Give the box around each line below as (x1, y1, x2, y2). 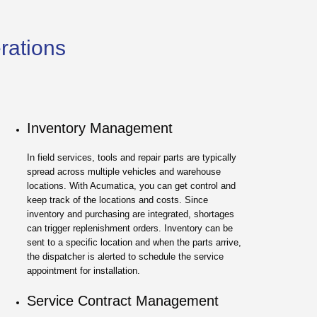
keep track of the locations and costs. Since (27, 194, 209, 205)
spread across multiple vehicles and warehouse (27, 166, 221, 177)
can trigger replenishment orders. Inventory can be (27, 222, 234, 234)
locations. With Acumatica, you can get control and (27, 180, 236, 191)
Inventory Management (27, 120, 173, 136)
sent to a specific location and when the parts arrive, (27, 236, 242, 248)
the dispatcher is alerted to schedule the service (27, 250, 224, 262)
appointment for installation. (27, 265, 141, 276)
